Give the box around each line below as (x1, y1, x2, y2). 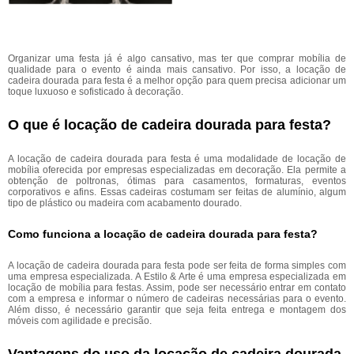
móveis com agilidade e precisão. (8, 315, 152, 326)
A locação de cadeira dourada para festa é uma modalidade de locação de (8, 153, 346, 164)
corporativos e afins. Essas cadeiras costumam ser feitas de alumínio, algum (8, 186, 346, 198)
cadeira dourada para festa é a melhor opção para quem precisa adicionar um (8, 75, 346, 86)
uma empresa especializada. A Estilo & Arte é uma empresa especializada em (8, 271, 346, 282)
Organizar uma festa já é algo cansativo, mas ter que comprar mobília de (8, 53, 346, 64)
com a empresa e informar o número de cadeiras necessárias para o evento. (8, 293, 346, 304)
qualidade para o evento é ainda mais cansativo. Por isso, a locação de (8, 64, 346, 75)
